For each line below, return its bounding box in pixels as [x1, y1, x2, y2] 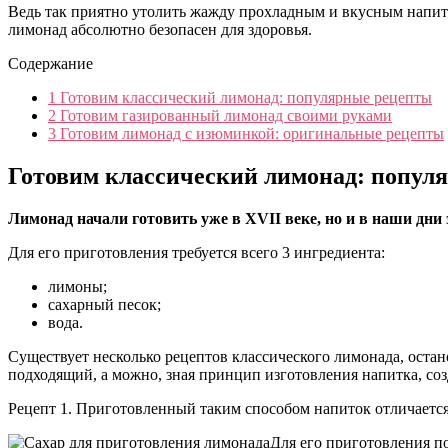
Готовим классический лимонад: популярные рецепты [56, 88, 432, 106]
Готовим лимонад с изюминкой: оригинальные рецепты [56, 124, 444, 142]
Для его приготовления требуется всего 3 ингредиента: [8, 243, 385, 261]
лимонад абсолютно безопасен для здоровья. [8, 20, 312, 38]
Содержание [8, 54, 93, 72]
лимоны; [48, 277, 107, 295]
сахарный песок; [48, 295, 161, 313]
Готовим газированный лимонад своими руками [56, 106, 392, 124]
